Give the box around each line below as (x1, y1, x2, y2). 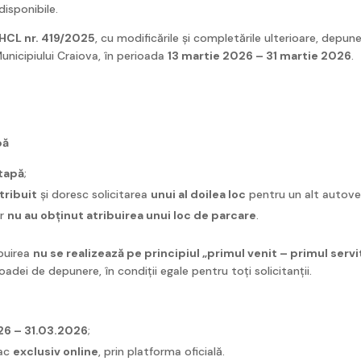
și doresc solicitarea (37, 186, 151, 201)
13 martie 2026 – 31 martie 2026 (168, 48, 352, 63)
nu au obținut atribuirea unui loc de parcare (7, 207, 257, 222)
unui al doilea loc (151, 186, 247, 201)
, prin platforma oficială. (98, 343, 226, 359)
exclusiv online (13, 343, 99, 359)
